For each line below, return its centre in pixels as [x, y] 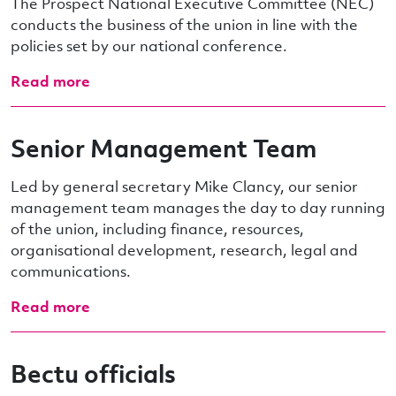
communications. [71, 271]
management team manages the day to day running [198, 208]
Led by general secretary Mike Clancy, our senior [184, 187]
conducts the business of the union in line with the [184, 25]
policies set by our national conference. [149, 46]
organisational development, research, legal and [184, 250]
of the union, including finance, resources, [157, 229]
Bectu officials [93, 374]
